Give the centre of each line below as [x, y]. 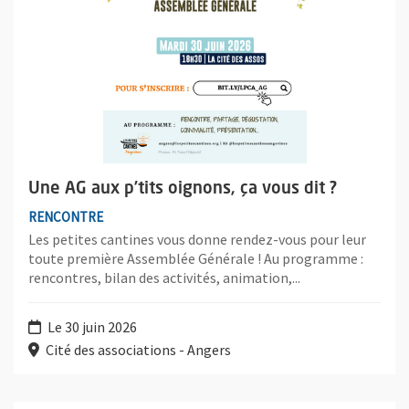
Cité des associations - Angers [137, 349]
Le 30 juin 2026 [91, 326]
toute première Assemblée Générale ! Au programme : [196, 258]
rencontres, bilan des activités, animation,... [164, 277]
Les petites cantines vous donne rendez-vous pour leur [197, 239]
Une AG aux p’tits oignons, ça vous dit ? [183, 189]
